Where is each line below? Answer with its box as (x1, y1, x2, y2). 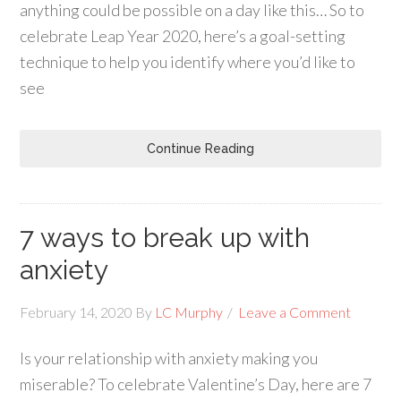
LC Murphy (155, 303, 224, 320)
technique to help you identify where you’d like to (20, 52, 356, 72)
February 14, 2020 (20, 303, 133, 320)
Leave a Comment (238, 303, 352, 320)
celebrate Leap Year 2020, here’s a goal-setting (20, 26, 346, 46)
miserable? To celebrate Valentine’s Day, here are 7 (20, 374, 372, 394)
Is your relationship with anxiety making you (20, 348, 319, 368)
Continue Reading (147, 141, 254, 156)
